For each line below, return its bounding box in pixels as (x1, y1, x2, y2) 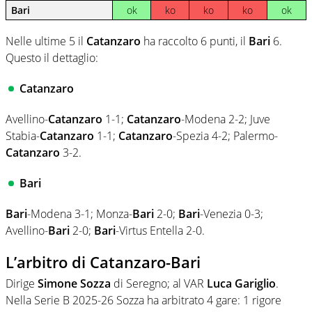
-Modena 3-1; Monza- (27, 206, 132, 222)
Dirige (6, 275, 38, 291)
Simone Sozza (38, 275, 111, 291)
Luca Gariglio (207, 275, 276, 291)
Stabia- (6, 128, 40, 144)
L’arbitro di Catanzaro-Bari (6, 251, 201, 273)
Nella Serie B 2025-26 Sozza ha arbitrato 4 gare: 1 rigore (6, 292, 281, 308)
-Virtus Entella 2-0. (116, 223, 205, 239)
